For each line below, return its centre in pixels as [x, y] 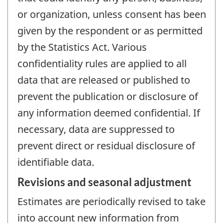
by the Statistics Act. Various [82, 47]
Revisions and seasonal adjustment [105, 182]
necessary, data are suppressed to [96, 129]
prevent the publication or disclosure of [108, 97]
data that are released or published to [104, 80]
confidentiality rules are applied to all [102, 64]
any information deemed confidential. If [109, 113]
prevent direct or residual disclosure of [106, 146]
